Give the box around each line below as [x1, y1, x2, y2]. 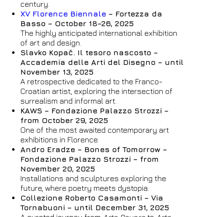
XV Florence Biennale [20, 9, 107, 18]
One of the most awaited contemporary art [20, 125, 170, 134]
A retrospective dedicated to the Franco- [20, 77, 163, 86]
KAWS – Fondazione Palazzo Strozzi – [20, 106, 169, 115]
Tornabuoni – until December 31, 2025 [20, 203, 170, 212]
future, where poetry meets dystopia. [20, 184, 150, 192]
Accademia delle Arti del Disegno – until [20, 58, 184, 66]
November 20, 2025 [20, 164, 95, 173]
